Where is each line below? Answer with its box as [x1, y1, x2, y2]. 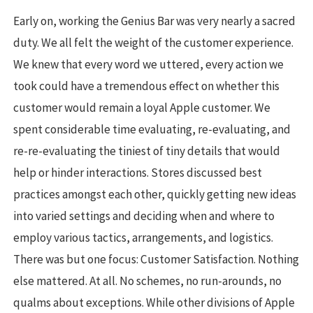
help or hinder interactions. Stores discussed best [13, 165, 262, 181]
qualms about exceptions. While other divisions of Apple [13, 295, 295, 311]
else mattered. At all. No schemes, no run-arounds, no [13, 273, 282, 289]
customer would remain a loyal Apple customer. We [13, 100, 270, 116]
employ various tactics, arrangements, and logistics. [13, 230, 273, 246]
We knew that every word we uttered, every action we [13, 57, 284, 73]
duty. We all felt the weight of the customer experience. [13, 35, 293, 51]
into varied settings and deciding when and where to [13, 208, 275, 224]
